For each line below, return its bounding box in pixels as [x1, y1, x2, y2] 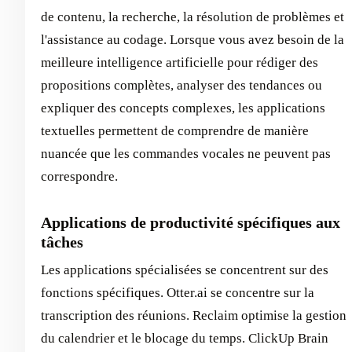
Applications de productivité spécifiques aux [41, 214, 340, 232]
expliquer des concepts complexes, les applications [41, 101, 325, 116]
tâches [41, 233, 83, 251]
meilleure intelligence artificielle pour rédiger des [41, 55, 318, 71]
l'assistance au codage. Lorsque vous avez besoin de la [41, 32, 344, 48]
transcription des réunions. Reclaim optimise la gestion [41, 308, 346, 324]
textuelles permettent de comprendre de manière [41, 123, 309, 139]
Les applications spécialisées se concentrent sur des [41, 262, 328, 278]
